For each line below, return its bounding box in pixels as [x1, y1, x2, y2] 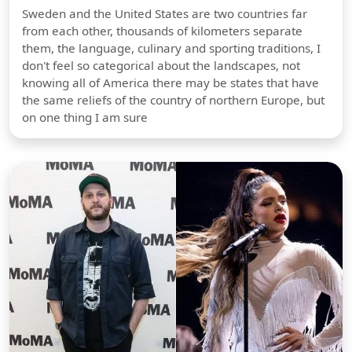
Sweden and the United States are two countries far [22, 5, 307, 21]
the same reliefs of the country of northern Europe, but [22, 91, 324, 108]
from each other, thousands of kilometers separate [22, 22, 302, 38]
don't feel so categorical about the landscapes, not [22, 57, 300, 73]
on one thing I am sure [22, 108, 148, 125]
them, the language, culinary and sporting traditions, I [22, 39, 321, 56]
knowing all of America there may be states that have [22, 74, 319, 90]
